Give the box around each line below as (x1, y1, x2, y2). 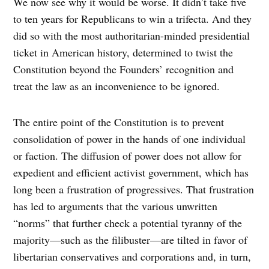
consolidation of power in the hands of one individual (13, 131, 246, 147)
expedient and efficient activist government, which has (13, 165, 249, 180)
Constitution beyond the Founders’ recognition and (13, 62, 234, 77)
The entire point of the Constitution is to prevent (13, 115, 225, 130)
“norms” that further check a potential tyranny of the (13, 216, 243, 231)
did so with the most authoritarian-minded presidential (13, 28, 250, 43)
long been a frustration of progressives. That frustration (13, 182, 255, 197)
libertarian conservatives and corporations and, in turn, (13, 249, 252, 264)
